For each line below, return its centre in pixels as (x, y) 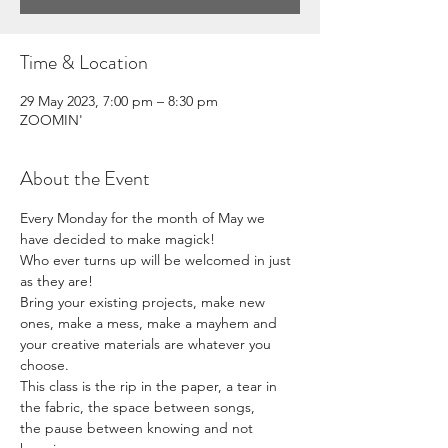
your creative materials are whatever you (147, 343)
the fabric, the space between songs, (139, 406)
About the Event (85, 178)
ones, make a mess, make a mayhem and (150, 322)
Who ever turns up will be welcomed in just (157, 259)
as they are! (58, 280)
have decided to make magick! (119, 238)
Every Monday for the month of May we (144, 217)
